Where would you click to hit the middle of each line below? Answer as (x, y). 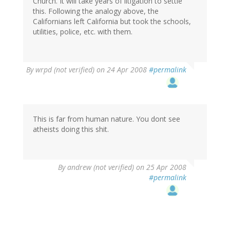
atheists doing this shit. (71, 129)
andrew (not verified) (101, 167)
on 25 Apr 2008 (160, 167)
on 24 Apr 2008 (122, 70)
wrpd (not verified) (65, 70)
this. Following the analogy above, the (96, 11)
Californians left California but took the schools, (112, 22)
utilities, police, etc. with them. (83, 32)
